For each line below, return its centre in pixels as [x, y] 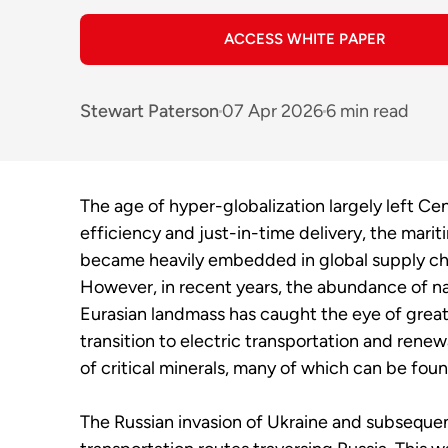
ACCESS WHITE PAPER [305, 39]
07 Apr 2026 [272, 110]
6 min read [367, 110]
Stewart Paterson [149, 110]
